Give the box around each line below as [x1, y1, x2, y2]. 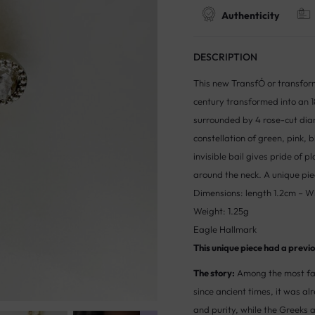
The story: [193, 267, 235, 278]
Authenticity [221, 9, 279, 22]
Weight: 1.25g [193, 205, 249, 217]
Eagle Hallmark [193, 224, 257, 235]
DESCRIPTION [193, 51, 257, 63]
